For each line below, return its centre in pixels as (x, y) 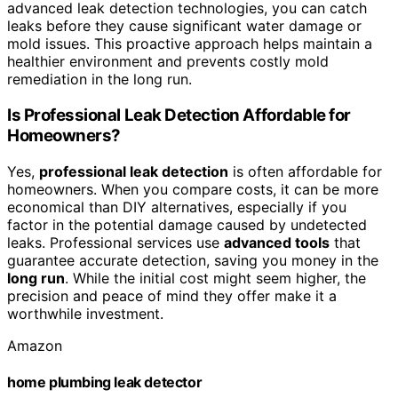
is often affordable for (305, 171)
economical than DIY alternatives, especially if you (177, 207)
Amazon (35, 345)
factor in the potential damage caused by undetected (187, 224)
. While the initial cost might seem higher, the (215, 278)
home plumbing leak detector (105, 382)
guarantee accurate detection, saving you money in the (193, 260)
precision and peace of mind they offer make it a (172, 295)
